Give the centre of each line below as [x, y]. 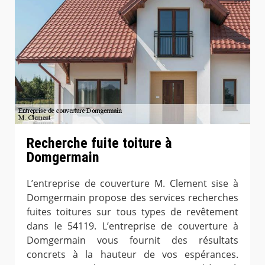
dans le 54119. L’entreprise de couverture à [132, 226]
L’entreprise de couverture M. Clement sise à [132, 184]
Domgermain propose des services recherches [132, 198]
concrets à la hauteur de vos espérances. [132, 255]
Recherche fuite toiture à [99, 143]
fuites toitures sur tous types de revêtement [132, 212]
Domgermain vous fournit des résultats [132, 240]
